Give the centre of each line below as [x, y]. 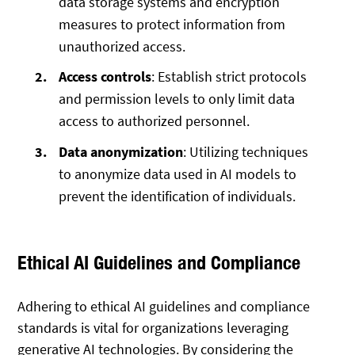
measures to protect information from [172, 24]
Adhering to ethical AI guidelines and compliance [164, 306]
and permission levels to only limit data [177, 99]
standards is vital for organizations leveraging [153, 327]
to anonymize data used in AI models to [178, 174]
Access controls [105, 77]
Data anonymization [121, 152]
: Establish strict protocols [229, 77]
